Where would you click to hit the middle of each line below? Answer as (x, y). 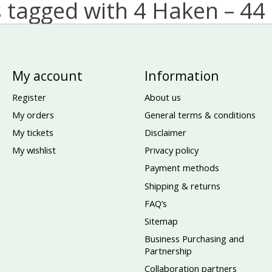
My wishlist (34, 150)
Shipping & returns (182, 185)
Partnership (168, 251)
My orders (33, 114)
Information (182, 75)
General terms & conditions (200, 114)
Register (29, 97)
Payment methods (182, 168)
